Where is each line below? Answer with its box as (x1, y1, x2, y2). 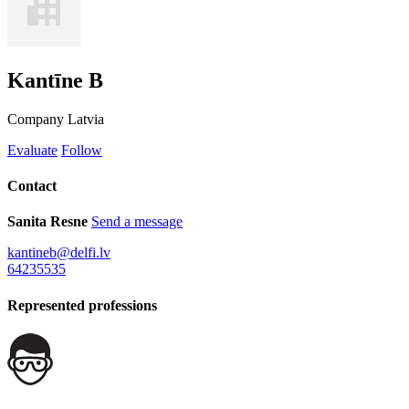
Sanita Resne (7, 214, 88, 230)
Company (7, 110, 64, 127)
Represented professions (7, 297, 157, 313)
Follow (61, 142, 102, 158)
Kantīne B (7, 68, 103, 93)
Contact (7, 178, 57, 194)
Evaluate (7, 142, 58, 158)
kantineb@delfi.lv (7, 245, 110, 261)
